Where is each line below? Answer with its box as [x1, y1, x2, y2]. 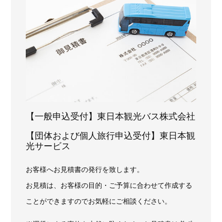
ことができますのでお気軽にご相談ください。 [26, 197, 172, 205]
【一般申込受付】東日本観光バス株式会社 [26, 111, 196, 121]
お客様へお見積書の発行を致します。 [26, 165, 144, 173]
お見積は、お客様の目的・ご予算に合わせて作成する [26, 181, 193, 189]
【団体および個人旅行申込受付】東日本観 [26, 130, 196, 141]
